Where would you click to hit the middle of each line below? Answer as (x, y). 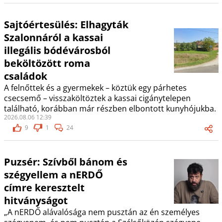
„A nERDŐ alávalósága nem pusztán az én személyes (102, 212)
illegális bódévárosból (57, 51)
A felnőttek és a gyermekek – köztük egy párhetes (95, 88)
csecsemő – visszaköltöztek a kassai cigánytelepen (97, 98)
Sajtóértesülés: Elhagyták (66, 25)
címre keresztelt (44, 188)
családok (25, 76)
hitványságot (36, 201)
